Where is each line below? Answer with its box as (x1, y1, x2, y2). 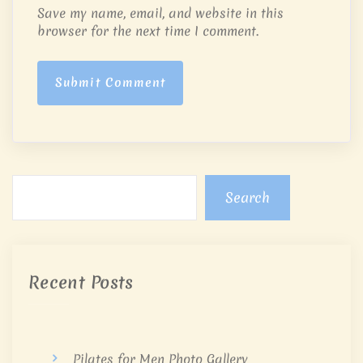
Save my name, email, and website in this (37, 4, 284, 23)
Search (225, 188, 270, 207)
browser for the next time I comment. (37, 22, 258, 41)
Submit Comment (55, 75, 166, 92)
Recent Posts (28, 271, 134, 295)
